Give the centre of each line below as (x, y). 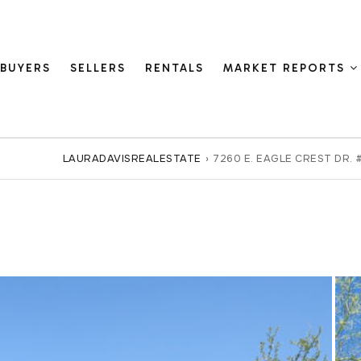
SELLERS (98, 68)
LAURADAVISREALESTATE (132, 159)
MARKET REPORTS (287, 68)
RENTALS (175, 68)
